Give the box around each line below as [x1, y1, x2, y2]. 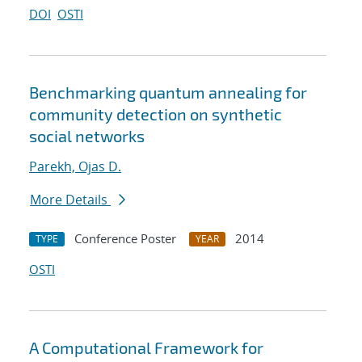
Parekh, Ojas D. [29, 158, 121, 176]
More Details [30, 191, 111, 209]
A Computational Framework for [29, 338, 263, 358]
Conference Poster [74, 230, 176, 247]
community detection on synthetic [29, 104, 282, 124]
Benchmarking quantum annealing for [29, 82, 307, 103]
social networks [29, 126, 145, 146]
